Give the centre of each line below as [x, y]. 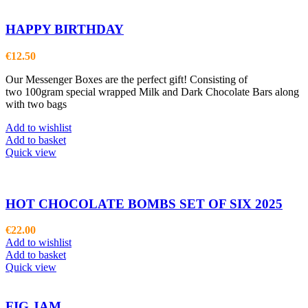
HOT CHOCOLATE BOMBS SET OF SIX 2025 [144, 203]
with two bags [36, 104]
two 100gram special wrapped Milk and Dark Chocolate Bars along [152, 91]
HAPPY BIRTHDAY [65, 30]
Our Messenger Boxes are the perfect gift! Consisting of [126, 79]
